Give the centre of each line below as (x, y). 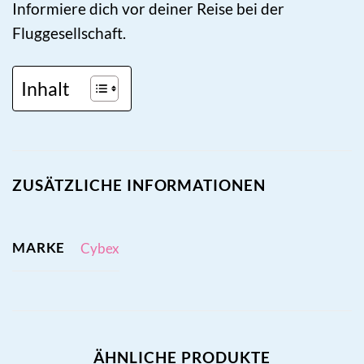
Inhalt (45, 88)
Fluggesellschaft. (69, 32)
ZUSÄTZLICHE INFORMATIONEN (139, 185)
